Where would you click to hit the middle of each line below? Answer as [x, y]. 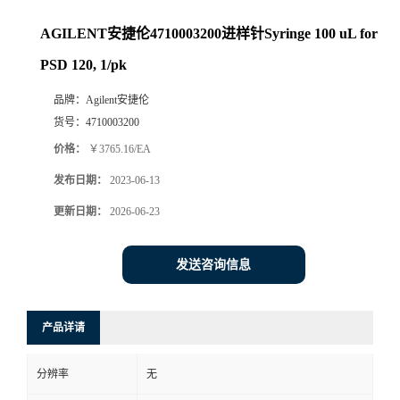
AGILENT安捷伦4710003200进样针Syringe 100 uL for [209, 34]
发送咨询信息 [213, 265]
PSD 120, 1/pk [83, 65]
